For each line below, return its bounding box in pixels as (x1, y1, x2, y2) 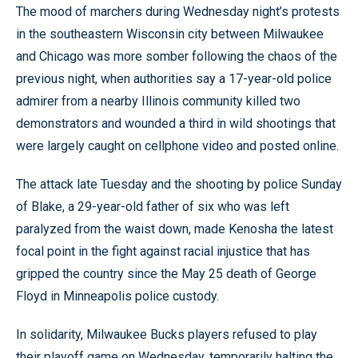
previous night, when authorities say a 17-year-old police (16, 70, 332, 86)
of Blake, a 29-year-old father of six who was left (16, 198, 289, 214)
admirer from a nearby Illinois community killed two (16, 93, 300, 109)
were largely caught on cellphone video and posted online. (16, 137, 339, 153)
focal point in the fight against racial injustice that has (16, 243, 310, 259)
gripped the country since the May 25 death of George (16, 265, 316, 281)
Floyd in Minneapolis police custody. (16, 288, 219, 304)
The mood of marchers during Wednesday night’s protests (16, 3, 340, 19)
